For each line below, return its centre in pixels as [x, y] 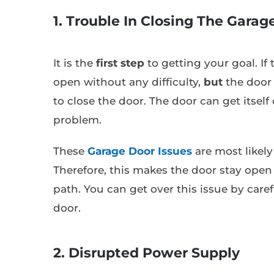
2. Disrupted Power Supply [146, 253]
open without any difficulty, [128, 82]
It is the [75, 63]
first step [120, 63]
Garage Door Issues [140, 151]
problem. [77, 120]
